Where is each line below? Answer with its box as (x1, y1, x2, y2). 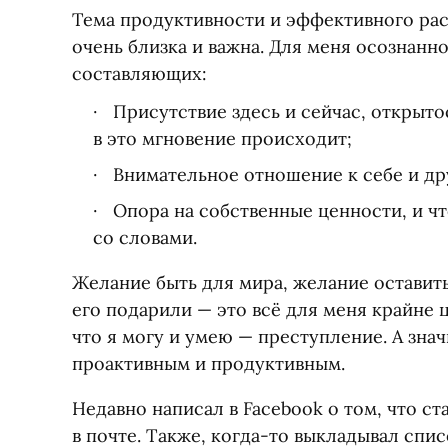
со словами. (92, 226, 197, 249)
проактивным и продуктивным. (72, 352, 345, 375)
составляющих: (72, 62, 207, 85)
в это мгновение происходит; (92, 127, 352, 150)
